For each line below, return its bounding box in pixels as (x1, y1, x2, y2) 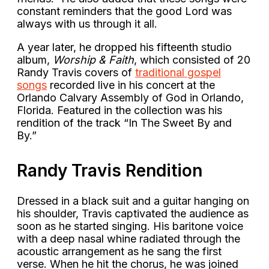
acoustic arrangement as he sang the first (17, 245, 222, 258)
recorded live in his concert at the (47, 78, 215, 91)
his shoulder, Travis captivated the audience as (17, 207, 249, 220)
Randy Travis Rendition (17, 160, 202, 181)
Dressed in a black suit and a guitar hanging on (17, 195, 249, 208)
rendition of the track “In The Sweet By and (17, 116, 232, 129)
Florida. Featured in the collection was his (17, 103, 222, 116)
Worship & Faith (53, 53, 134, 66)
